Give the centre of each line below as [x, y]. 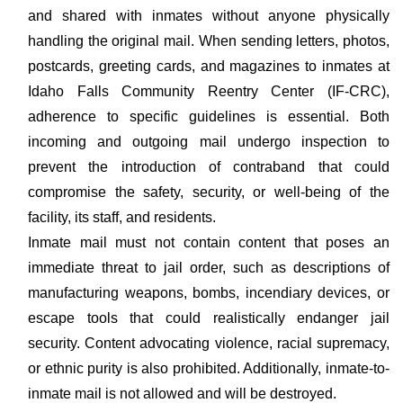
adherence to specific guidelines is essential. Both [209, 116]
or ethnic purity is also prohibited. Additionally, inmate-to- [209, 368]
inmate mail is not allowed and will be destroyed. [182, 394]
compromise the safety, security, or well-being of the [209, 192]
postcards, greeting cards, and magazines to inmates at [209, 66]
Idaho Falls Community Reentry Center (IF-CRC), [209, 91]
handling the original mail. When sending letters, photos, [209, 41]
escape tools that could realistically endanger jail [209, 318]
